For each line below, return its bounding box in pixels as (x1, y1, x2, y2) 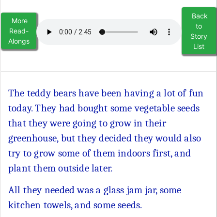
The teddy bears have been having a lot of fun (8, 87, 204, 99)
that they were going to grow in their (8, 117, 166, 129)
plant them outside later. (8, 162, 113, 174)
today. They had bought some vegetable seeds (8, 102, 200, 114)
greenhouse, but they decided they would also (8, 132, 201, 144)
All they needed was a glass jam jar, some (8, 184, 182, 196)
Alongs (8, 37, 30, 45)
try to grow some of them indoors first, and (8, 147, 191, 159)
